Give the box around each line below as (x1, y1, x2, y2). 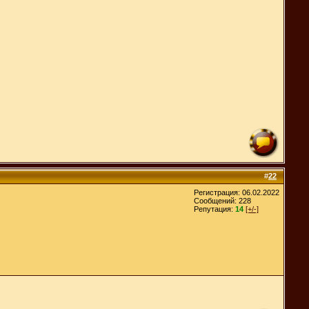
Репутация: (194, 204, 235, 213)
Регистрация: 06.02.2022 (194, 188, 279, 197)
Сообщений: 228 (194, 196, 251, 205)
